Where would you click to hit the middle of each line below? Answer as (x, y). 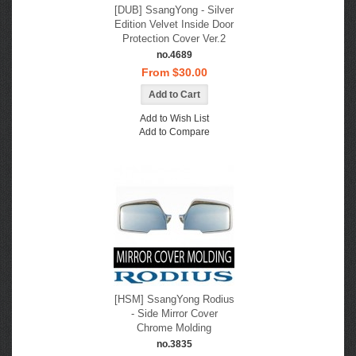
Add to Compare (174, 132)
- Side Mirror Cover (174, 313)
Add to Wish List (174, 118)
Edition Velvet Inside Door (174, 24)
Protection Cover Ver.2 (174, 39)
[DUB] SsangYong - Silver (174, 10)
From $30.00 (174, 72)
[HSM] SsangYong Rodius (174, 299)
